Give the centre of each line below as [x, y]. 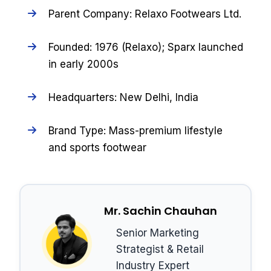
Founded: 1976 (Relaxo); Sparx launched [145, 47]
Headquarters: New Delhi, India [123, 98]
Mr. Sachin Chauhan [160, 211]
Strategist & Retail [160, 250]
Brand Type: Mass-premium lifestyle [135, 131]
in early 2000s [83, 64]
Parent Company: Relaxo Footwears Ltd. [145, 14]
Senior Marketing [157, 233]
